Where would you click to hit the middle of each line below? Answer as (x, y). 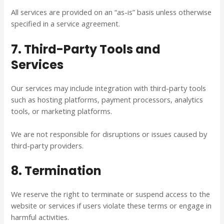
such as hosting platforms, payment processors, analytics (107, 99)
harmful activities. (40, 217)
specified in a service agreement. (66, 24)
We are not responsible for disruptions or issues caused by (109, 134)
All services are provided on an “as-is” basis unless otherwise (111, 12)
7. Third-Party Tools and (86, 49)
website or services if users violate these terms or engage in (111, 206)
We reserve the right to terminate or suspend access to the (111, 194)
